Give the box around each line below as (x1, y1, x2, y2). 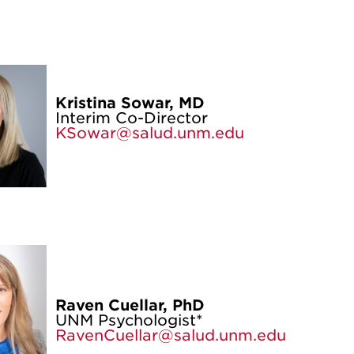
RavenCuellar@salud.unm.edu (55, 326, 291, 345)
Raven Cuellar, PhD (55, 296, 205, 314)
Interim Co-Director (55, 109, 208, 127)
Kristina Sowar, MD (55, 94, 205, 112)
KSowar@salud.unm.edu (55, 124, 244, 142)
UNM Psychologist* (55, 311, 203, 330)
